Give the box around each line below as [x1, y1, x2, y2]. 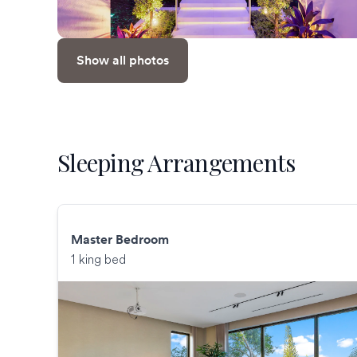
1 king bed [71, 251, 126, 268]
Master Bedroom [71, 231, 169, 249]
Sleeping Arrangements [57, 147, 296, 179]
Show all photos [76, 52, 169, 69]
